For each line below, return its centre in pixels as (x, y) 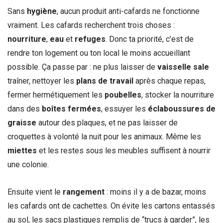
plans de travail (105, 81)
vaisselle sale (183, 67)
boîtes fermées (71, 109)
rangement (84, 192)
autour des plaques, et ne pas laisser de (107, 123)
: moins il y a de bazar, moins (155, 192)
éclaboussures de (182, 109)
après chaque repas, (169, 81)
